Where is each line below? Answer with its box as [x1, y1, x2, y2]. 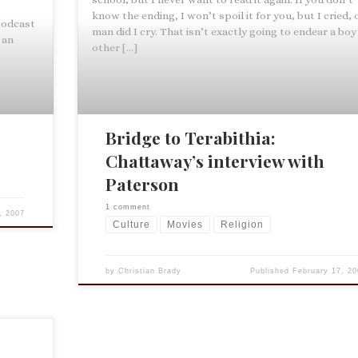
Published [249, 267, 292, 276]
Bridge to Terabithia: [105, 126, 276, 149]
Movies [167, 218, 204, 230]
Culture [112, 218, 150, 230]
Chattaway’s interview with [105, 149, 324, 173]
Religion [220, 218, 264, 230]
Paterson [105, 173, 179, 196]
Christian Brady [117, 267, 181, 276]
